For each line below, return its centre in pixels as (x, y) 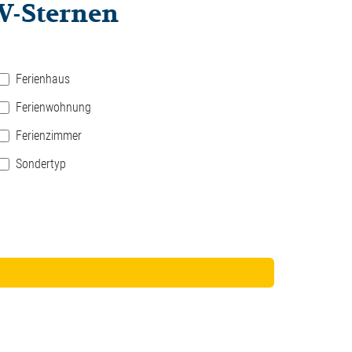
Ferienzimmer (48, 135)
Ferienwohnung (53, 107)
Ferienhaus (42, 79)
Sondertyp (40, 163)
